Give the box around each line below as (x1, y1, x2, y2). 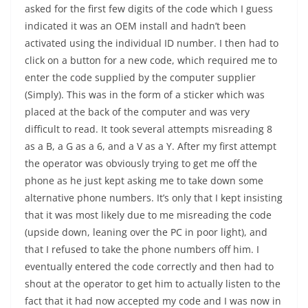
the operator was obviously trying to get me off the (25, 157, 257, 170)
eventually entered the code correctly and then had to (25, 260, 274, 273)
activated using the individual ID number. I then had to (25, 36, 278, 49)
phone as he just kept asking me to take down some (25, 174, 263, 187)
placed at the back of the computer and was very (25, 105, 250, 118)
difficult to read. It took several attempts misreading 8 (25, 122, 272, 135)
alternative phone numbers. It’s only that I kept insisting (25, 191, 283, 204)
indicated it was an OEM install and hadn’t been (25, 19, 246, 32)
